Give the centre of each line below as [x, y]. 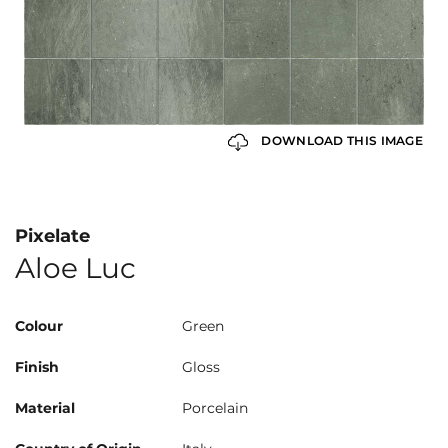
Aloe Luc [75, 268]
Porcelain [215, 408]
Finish [37, 367]
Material [45, 408]
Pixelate [52, 236]
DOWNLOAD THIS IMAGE [340, 141]
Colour [39, 326]
